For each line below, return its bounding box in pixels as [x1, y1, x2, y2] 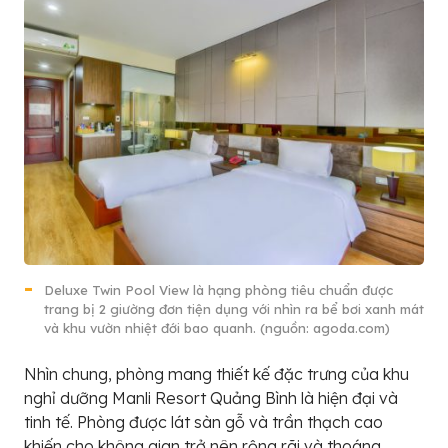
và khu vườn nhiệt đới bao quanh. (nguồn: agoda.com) [44, 319, 390, 336]
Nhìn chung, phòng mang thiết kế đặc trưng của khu [24, 363, 409, 384]
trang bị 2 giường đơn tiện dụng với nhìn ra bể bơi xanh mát [44, 300, 424, 317]
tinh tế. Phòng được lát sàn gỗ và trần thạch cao [24, 411, 383, 432]
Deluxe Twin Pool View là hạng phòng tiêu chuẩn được [44, 281, 393, 298]
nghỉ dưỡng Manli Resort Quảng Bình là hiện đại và [24, 387, 398, 408]
